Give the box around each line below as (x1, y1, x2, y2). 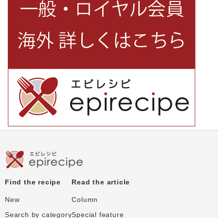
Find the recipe (5, 178, 61, 186)
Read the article (72, 178, 130, 186)
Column (72, 196, 98, 204)
